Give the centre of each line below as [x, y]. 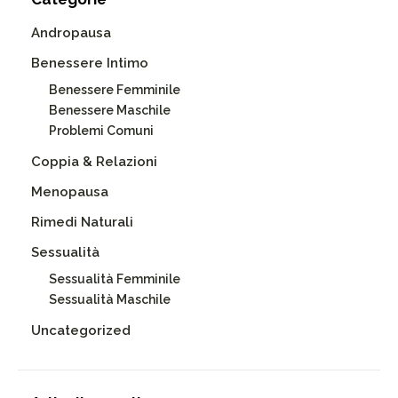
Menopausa [70, 192]
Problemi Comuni [101, 131]
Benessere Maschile [110, 111]
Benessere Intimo [90, 64]
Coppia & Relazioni [94, 162]
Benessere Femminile [115, 90]
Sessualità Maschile [110, 300]
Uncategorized [81, 331]
